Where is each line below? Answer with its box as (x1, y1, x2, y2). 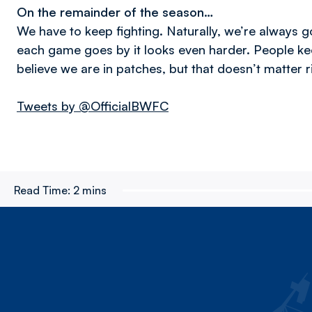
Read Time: (14, 183, 70, 197)
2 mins (73, 183, 107, 197)
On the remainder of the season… (17, 4, 213, 19)
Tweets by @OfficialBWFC (17, 98, 169, 114)
